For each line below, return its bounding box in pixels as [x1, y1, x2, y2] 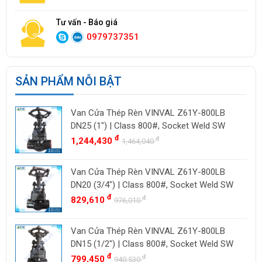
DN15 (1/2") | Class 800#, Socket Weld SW [71, 239, 233, 249]
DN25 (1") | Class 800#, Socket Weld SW [71, 120, 225, 131]
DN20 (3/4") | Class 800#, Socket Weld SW [71, 180, 233, 190]
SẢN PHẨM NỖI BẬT [15, 74, 122, 88]
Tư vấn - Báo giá [56, 18, 118, 27]
